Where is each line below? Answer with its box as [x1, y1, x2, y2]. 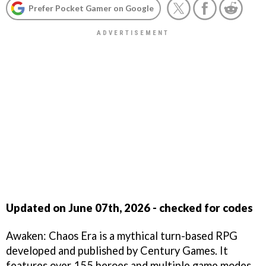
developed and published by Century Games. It [6, 243, 228, 257]
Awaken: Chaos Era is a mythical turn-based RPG [6, 229, 237, 242]
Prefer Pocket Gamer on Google [28, 3, 154, 13]
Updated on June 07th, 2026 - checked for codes [6, 201, 253, 214]
